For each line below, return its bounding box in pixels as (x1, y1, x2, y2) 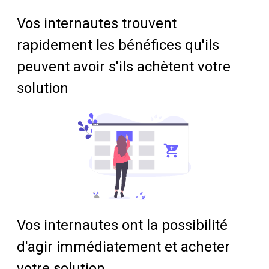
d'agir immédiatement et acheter (17, 238, 230, 255)
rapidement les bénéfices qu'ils (17, 36, 219, 53)
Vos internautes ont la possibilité (17, 216, 228, 234)
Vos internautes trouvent (17, 14, 177, 32)
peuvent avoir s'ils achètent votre (17, 58, 231, 75)
